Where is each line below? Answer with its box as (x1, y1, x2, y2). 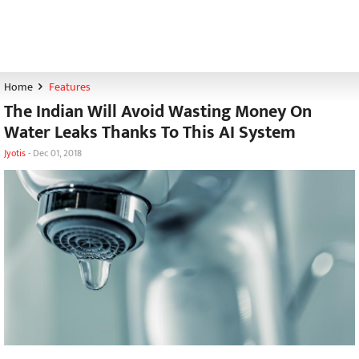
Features (48, 78, 91, 96)
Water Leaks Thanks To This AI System (4, 118, 296, 147)
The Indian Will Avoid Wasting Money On (4, 97, 312, 127)
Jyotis (4, 145, 26, 161)
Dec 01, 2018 (33, 145, 82, 161)
